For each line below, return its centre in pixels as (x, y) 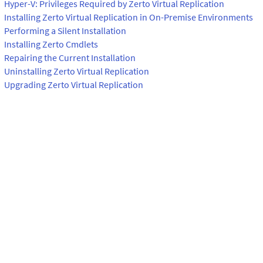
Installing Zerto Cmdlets (51, 44)
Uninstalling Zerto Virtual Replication (77, 71)
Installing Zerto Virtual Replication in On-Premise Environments (129, 17)
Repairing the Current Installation (70, 57)
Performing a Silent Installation (65, 30)
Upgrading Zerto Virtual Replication (74, 84)
